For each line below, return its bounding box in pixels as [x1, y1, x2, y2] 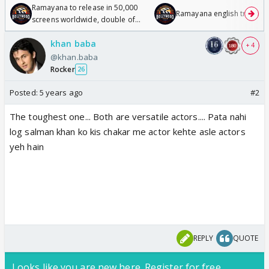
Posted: [10, 86, 40, 98]
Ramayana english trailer [176, 8, 261, 19]
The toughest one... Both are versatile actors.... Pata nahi [10, 110, 246, 122]
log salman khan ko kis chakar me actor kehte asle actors [10, 125, 246, 138]
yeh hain [10, 140, 44, 153]
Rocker [50, 64, 75, 74]
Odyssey [32, 26, 62, 37]
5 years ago [39, 86, 83, 98]
